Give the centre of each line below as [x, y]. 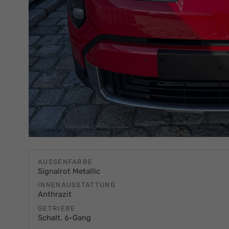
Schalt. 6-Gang [64, 217]
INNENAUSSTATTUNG [77, 185]
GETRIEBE [57, 208]
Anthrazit [55, 194]
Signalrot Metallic [69, 171]
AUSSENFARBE [63, 162]
